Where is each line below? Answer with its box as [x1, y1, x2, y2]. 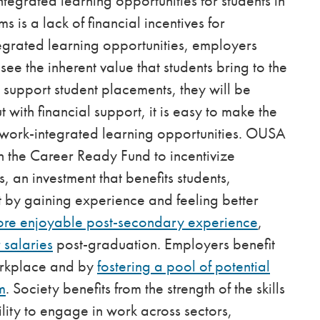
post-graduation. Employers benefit [53, 234, 275, 254]
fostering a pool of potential [97, 256, 270, 276]
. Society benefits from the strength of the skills [6, 279, 285, 299]
